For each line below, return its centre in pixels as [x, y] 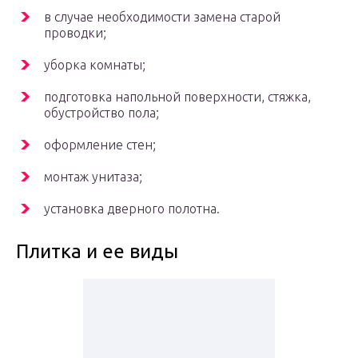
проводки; [75, 33]
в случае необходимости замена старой [162, 17]
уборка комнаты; [95, 65]
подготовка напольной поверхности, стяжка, [177, 97]
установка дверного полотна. [132, 209]
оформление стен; [100, 145]
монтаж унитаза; [93, 177]
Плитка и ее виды [97, 252]
